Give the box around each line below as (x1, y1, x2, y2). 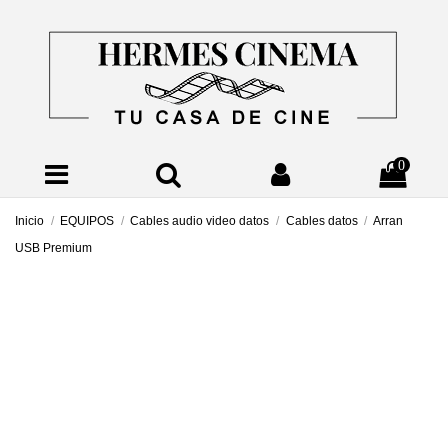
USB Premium (15, 241, 92, 255)
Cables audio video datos (130, 214, 270, 228)
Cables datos (285, 214, 358, 228)
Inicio (15, 214, 44, 228)
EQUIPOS (60, 214, 115, 228)
